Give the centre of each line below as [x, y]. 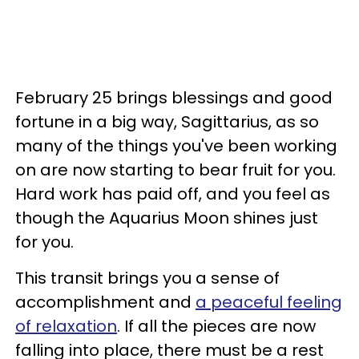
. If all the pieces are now [216, 327]
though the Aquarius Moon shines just [167, 218]
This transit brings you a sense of [147, 278]
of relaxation [66, 327]
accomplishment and [105, 303]
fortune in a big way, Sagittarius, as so [167, 122]
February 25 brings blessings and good [174, 98]
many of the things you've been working [176, 146]
